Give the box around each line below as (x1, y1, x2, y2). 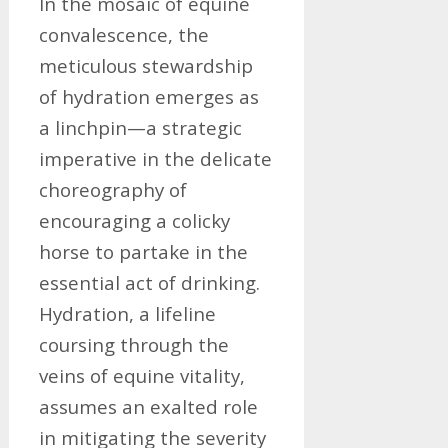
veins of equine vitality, (38, 363, 245, 388)
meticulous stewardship (38, 53, 253, 78)
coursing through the (38, 332, 229, 357)
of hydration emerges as (38, 84, 259, 109)
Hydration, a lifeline (38, 301, 216, 326)
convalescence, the (38, 22, 209, 47)
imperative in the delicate (38, 146, 272, 171)
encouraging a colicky (38, 208, 230, 233)
